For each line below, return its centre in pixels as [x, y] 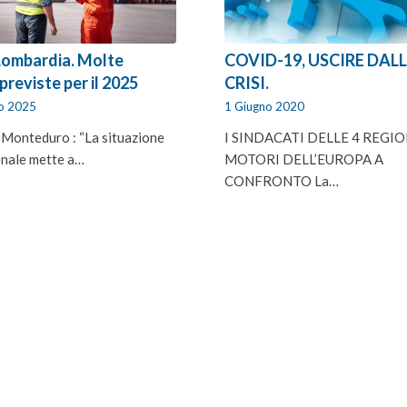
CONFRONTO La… [282, 180]
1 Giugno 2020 [265, 106]
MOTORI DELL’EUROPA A [304, 159]
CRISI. [247, 82]
